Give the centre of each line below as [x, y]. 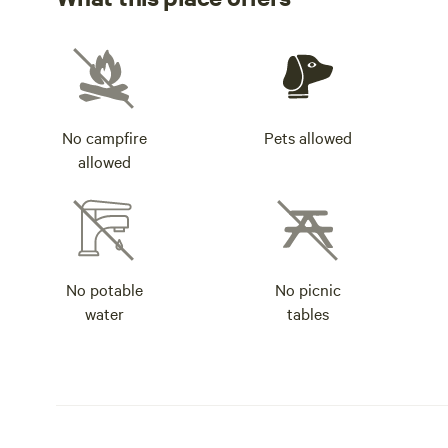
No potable [104, 289]
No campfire [104, 137]
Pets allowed [308, 137]
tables [308, 313]
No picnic [308, 289]
